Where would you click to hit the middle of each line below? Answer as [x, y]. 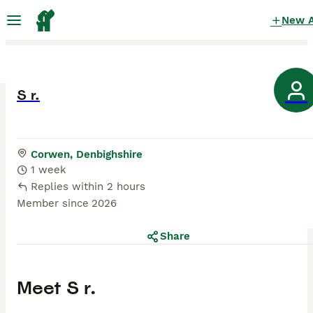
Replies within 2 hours [88, 187]
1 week [49, 170]
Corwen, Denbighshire [87, 155]
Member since [53, 204]
